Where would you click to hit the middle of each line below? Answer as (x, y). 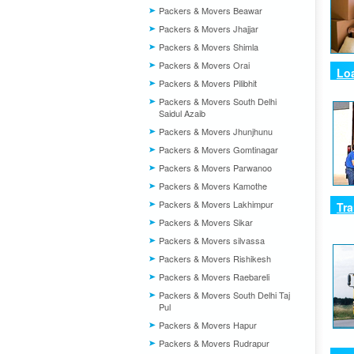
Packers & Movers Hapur (208, 325)
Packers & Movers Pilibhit (208, 83)
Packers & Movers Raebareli (214, 277)
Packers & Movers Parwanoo (215, 168)
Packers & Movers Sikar (206, 222)
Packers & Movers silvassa (212, 240)
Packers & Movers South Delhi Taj (224, 295)
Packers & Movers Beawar (211, 10)
